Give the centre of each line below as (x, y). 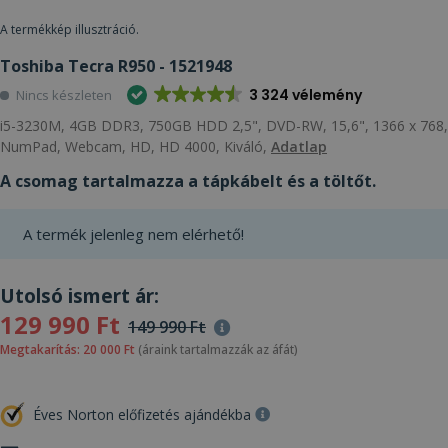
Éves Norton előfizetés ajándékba (142, 414)
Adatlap (299, 146)
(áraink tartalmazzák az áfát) (216, 349)
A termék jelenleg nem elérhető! (133, 233)
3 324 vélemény (305, 94)
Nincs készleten (64, 95)
